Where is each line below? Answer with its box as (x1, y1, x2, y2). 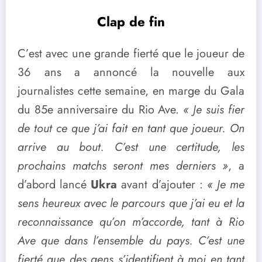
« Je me (206, 176, 244, 194)
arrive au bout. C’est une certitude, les (18, 139, 244, 156)
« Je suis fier (183, 101, 245, 119)
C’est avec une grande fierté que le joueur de (18, 45, 244, 63)
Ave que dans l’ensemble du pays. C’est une (18, 232, 244, 250)
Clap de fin (97, 12, 165, 31)
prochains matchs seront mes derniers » (18, 157, 229, 175)
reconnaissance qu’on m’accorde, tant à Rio (18, 213, 244, 231)
